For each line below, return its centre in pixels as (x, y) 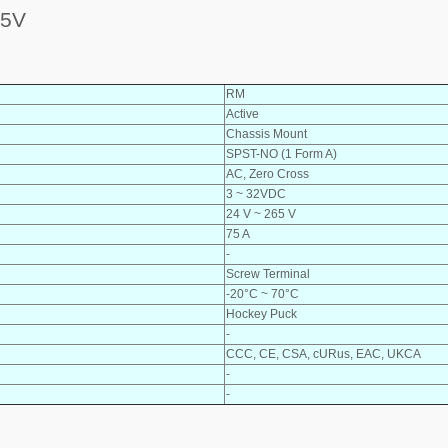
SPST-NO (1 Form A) (281, 153)
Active (242, 113)
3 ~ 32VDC (256, 193)
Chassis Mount (266, 133)
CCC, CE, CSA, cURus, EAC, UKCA (323, 353)
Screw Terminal (268, 273)
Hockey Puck (261, 313)
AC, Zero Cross (267, 173)
